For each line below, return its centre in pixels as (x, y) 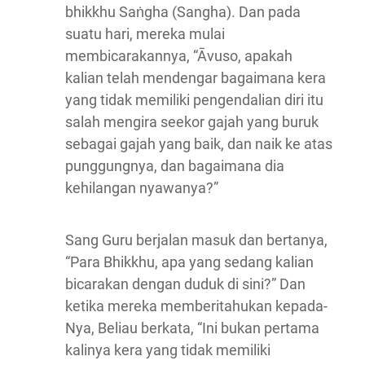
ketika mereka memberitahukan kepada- (196, 306)
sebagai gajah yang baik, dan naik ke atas (199, 144)
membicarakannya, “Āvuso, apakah (179, 56)
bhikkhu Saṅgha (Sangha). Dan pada (183, 12)
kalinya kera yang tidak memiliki (168, 350)
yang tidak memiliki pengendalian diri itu (194, 100)
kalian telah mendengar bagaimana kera (196, 78)
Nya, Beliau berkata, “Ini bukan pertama (192, 328)
